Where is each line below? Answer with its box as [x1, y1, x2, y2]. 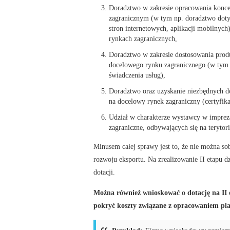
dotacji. [93, 167, 115, 176]
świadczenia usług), [109, 71, 165, 80]
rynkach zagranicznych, [109, 34, 177, 43]
